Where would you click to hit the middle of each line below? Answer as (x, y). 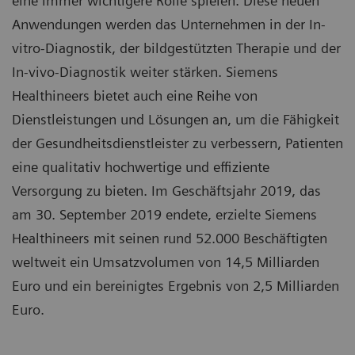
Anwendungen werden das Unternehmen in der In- (169, 24)
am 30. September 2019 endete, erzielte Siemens (164, 214)
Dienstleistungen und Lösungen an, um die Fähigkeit (176, 119)
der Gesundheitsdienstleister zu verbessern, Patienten (177, 143)
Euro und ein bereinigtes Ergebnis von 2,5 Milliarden (176, 286)
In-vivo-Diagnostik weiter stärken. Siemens (145, 72)
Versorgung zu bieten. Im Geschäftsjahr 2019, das (166, 191)
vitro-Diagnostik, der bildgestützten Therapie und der (176, 48)
